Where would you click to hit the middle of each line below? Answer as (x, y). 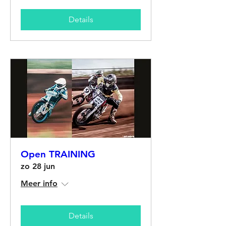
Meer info (39, 184)
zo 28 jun (38, 166)
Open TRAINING (58, 154)
